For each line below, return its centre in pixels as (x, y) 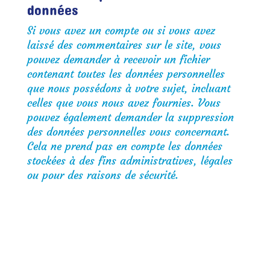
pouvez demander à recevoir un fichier (118, 59)
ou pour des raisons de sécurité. (102, 175)
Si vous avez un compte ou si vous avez (121, 30)
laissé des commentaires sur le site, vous (124, 45)
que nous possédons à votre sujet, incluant (128, 88)
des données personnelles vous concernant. (128, 132)
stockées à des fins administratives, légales (130, 161)
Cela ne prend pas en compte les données (124, 146)
